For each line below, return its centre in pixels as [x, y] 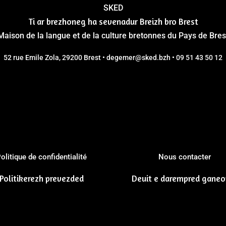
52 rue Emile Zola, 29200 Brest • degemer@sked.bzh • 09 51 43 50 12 [113, 57]
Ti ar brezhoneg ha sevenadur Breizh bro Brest [113, 21]
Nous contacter [184, 157]
